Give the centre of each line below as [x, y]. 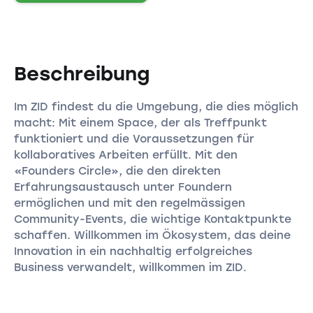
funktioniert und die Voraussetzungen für [134, 138]
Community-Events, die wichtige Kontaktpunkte [152, 219]
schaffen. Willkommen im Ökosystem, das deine [152, 235]
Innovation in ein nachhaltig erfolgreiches [133, 251]
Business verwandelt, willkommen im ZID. [130, 267]
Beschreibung [81, 73]
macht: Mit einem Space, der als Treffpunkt [140, 122]
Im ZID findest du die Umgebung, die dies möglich [156, 106]
